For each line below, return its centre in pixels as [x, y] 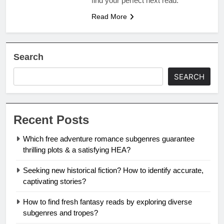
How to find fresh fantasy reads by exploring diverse [107, 201]
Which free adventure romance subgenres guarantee [109, 138]
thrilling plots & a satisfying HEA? [77, 149]
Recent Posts [51, 119]
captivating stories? [54, 181]
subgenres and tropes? [60, 212]
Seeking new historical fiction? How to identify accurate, [113, 170]
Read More [109, 16]
